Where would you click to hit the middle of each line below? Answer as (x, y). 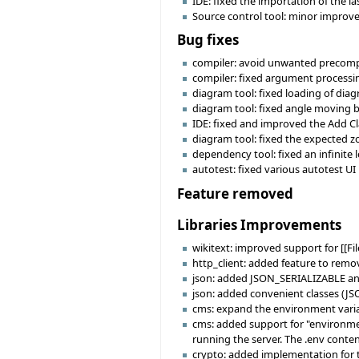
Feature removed (235, 193)
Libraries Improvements (259, 224)
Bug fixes (208, 40)
